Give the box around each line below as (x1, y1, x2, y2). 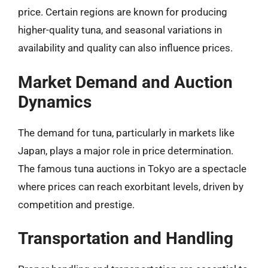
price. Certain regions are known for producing (18, 6, 227, 18)
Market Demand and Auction (18, 72, 233, 92)
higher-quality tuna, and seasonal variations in (18, 24, 222, 36)
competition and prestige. (18, 198, 135, 211)
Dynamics (18, 92, 92, 112)
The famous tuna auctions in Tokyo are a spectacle (18, 162, 246, 175)
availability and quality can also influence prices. (18, 42, 233, 54)
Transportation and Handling (18, 229, 233, 248)
